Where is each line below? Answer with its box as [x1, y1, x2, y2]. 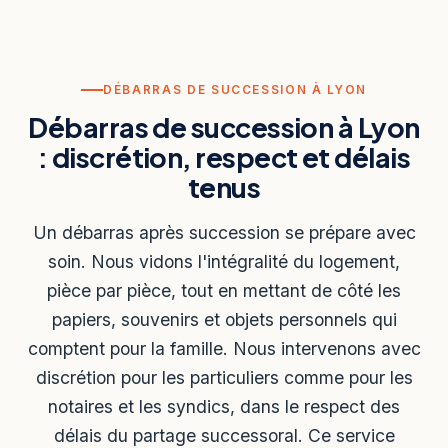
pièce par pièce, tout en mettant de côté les [47, 279, 401, 301]
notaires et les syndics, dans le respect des [48, 395, 400, 417]
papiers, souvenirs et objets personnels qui [51, 308, 397, 330]
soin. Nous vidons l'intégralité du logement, [48, 250, 400, 272]
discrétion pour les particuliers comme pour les [35, 366, 413, 388]
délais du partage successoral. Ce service [53, 424, 395, 446]
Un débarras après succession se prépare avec [32, 221, 416, 243]
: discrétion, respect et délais [37, 139, 411, 174]
